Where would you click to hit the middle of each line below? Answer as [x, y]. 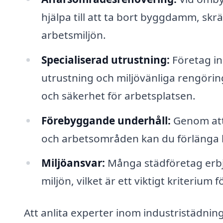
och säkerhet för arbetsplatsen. [118, 95]
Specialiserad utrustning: [105, 59]
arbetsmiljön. [73, 35]
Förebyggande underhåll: [106, 120]
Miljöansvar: [73, 163]
